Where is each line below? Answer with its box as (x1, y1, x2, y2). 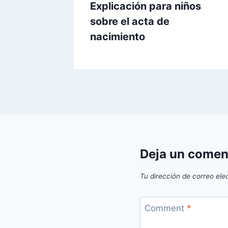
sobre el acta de (90, 15, 169, 27)
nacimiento (90, 30, 145, 43)
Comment (144, 203, 187, 214)
